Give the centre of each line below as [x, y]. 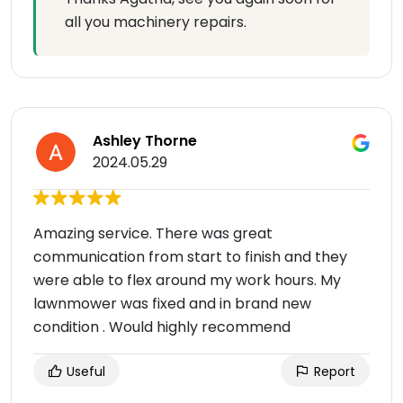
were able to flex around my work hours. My [187, 280]
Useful [84, 372]
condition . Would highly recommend [162, 327]
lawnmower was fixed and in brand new [172, 304]
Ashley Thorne [145, 141]
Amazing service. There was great [153, 233]
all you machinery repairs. [156, 22]
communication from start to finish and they [190, 257]
